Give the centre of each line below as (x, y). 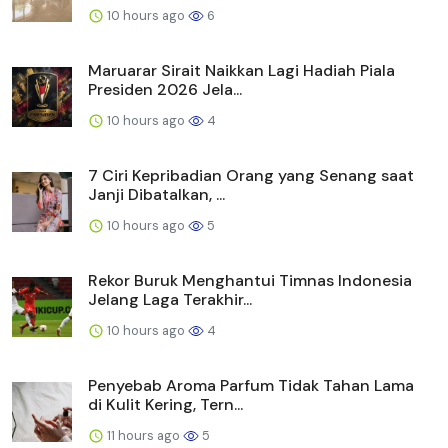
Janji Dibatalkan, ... (156, 194)
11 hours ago (143, 435)
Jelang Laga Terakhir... (170, 299)
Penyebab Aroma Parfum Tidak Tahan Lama (251, 385)
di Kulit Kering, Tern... (165, 404)
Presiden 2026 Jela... (165, 89)
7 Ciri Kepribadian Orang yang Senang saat (251, 175)
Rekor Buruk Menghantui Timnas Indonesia (250, 280)
